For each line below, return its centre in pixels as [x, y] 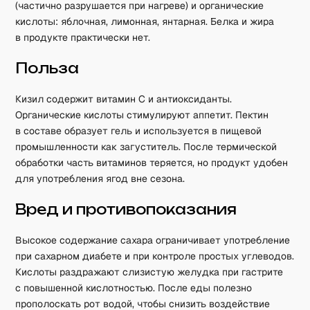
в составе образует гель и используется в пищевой [139, 131]
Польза [47, 68]
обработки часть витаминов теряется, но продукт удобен [152, 163]
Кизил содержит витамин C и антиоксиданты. [124, 99]
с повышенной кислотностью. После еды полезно [134, 288]
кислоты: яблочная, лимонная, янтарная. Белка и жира [145, 21]
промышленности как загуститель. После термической [146, 147]
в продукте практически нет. [83, 37]
